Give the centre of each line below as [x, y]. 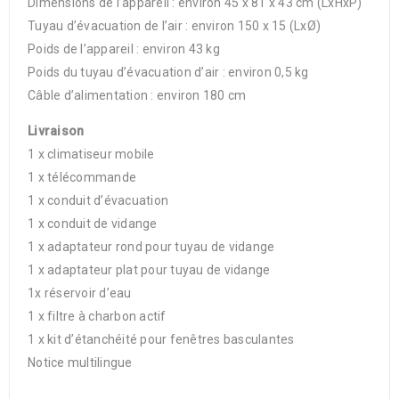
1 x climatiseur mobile [91, 154]
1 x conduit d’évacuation [98, 200]
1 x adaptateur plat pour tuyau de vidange [149, 270]
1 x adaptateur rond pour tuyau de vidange [151, 247]
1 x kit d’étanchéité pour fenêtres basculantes [161, 339]
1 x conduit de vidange [93, 224]
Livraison [56, 131]
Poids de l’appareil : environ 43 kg [124, 49]
